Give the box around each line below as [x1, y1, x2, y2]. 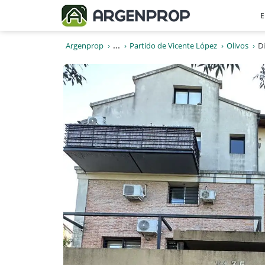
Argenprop [66, 40, 104, 51]
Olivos [227, 40, 248, 51]
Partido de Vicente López [130, 40, 217, 51]
